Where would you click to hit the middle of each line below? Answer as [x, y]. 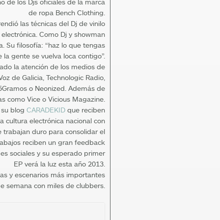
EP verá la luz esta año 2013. [59, 164]
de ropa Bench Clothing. [67, 13]
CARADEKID [46, 110]
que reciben [85, 110]
